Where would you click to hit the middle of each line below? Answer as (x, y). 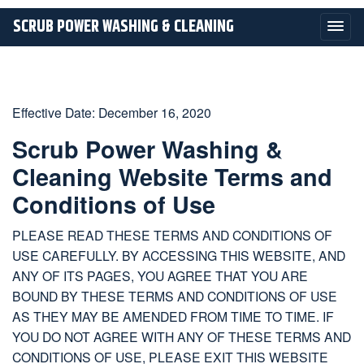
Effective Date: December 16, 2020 (112, 112)
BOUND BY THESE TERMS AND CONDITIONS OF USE (175, 295)
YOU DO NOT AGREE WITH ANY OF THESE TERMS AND (182, 336)
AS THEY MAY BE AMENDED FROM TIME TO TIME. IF (173, 316)
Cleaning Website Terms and (172, 176)
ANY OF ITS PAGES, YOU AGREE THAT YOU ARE (160, 275)
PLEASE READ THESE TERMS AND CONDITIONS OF (172, 234)
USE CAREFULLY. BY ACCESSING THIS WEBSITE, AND (179, 255)
